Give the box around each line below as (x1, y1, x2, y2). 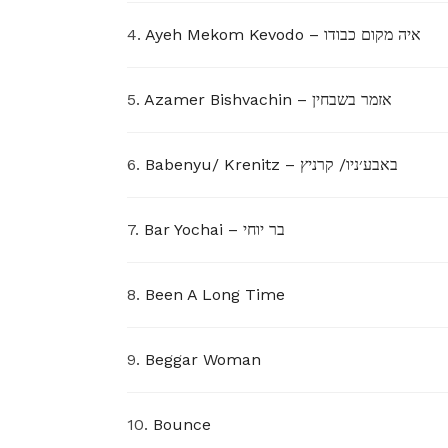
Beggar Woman (145, 349, 261, 369)
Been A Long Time (145, 284, 285, 304)
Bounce (153, 414, 211, 434)
